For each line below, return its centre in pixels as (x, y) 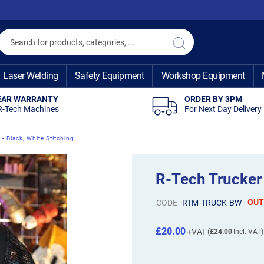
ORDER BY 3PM (213, 99)
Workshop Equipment (203, 76)
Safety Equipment (109, 76)
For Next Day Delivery (223, 109)
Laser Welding (31, 76)
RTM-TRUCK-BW (212, 202)
